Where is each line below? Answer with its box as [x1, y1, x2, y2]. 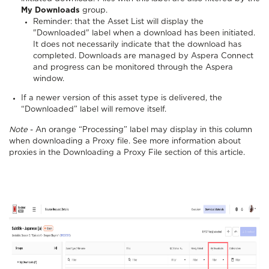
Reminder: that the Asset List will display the [33, 17, 204, 26]
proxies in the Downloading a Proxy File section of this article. [9, 148, 245, 157]
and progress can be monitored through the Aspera [33, 63, 233, 71]
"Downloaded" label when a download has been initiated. [33, 29, 255, 37]
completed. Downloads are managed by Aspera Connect [33, 52, 253, 60]
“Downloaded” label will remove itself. [21, 105, 169, 113]
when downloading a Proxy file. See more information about [9, 137, 241, 145]
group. [80, 6, 107, 14]
